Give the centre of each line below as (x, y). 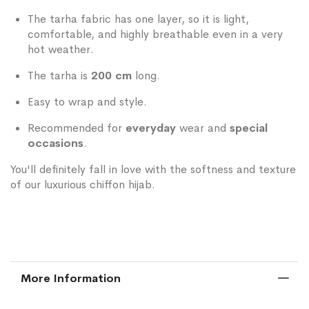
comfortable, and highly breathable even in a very (155, 34)
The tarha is (59, 75)
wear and (203, 128)
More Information (71, 278)
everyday (151, 128)
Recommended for (77, 128)
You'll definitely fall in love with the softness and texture (153, 169)
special (249, 128)
